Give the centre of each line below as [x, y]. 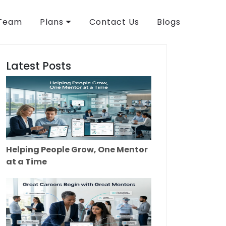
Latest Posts [39, 66]
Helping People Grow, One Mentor [77, 150]
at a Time [26, 162]
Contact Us [114, 22]
